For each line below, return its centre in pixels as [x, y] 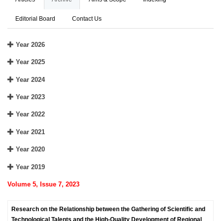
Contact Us [87, 19]
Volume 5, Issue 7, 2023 [43, 184]
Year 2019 [29, 167]
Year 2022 [29, 114]
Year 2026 [29, 44]
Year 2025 [29, 62]
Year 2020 [29, 149]
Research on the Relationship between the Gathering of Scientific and [109, 209]
